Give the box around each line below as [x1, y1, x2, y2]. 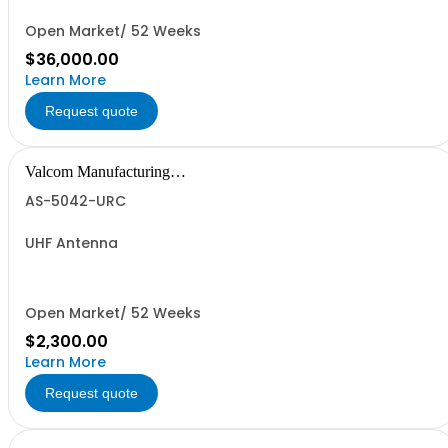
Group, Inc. [25, 179, 98, 196]
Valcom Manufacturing [25, 163, 170, 180]
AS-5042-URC [25, 191, 126, 211]
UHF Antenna [25, 233, 118, 253]
